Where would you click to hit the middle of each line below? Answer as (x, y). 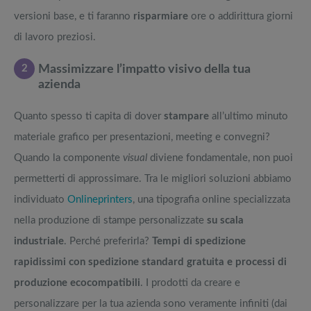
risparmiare (161, 17)
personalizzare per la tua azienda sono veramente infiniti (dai (151, 304)
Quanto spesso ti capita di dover (89, 117)
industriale (39, 242)
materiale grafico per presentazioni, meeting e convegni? (142, 137)
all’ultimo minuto (249, 117)
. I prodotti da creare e (190, 283)
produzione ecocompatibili (77, 283)
